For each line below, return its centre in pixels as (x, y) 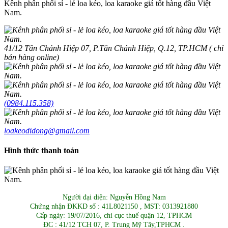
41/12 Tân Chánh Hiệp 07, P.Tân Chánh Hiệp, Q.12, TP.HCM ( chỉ (114, 48)
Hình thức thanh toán (41, 150)
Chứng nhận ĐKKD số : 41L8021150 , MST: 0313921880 (114, 207)
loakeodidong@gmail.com (47, 130)
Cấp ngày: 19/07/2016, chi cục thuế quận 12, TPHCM (114, 216)
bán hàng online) (32, 57)
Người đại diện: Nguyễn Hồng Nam (114, 197)
